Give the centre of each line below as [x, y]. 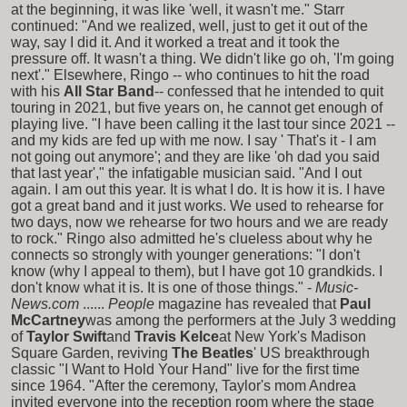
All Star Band [109, 91]
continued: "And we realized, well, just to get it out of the [189, 25]
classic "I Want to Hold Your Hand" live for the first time [185, 369]
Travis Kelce [177, 336]
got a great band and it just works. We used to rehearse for [197, 205]
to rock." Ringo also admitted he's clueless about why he [192, 238]
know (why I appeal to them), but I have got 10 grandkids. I [197, 271]
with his [35, 91]
